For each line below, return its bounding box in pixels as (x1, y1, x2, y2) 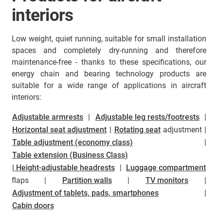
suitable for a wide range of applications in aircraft (12, 81, 206, 90)
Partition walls (62, 176, 112, 185)
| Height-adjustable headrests (12, 163, 115, 172)
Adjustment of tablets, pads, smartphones (12, 188, 159, 198)
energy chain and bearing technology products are (12, 69, 206, 78)
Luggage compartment (126, 163, 206, 172)
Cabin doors (12, 201, 54, 210)
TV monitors (145, 176, 189, 185)
